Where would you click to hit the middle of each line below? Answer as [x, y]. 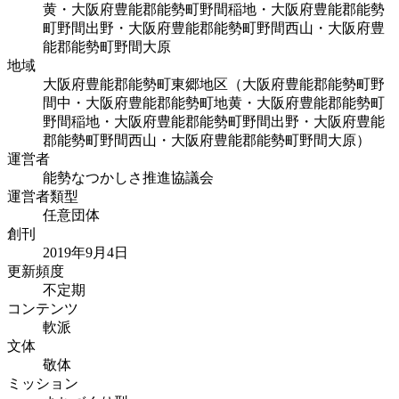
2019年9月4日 [85, 252]
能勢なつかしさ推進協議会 [128, 177]
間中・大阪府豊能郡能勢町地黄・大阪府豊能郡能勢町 [214, 102]
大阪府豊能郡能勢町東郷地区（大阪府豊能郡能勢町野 [214, 84]
